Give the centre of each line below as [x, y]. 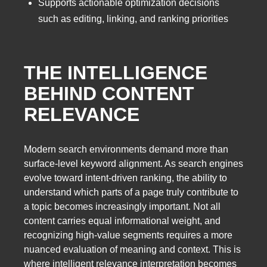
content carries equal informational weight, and [122, 221]
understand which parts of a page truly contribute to [131, 193]
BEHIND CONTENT [109, 93]
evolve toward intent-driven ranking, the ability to [125, 178]
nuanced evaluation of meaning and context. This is [132, 250]
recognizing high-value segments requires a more [128, 235]
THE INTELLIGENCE [116, 72]
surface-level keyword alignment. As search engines [133, 164]
